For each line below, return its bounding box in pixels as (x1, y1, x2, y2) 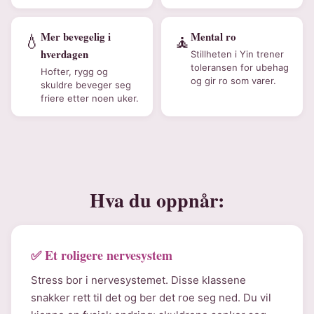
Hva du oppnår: (90, 186, 224, 214)
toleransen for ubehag (191, 62, 289, 73)
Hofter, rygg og (41, 66, 108, 77)
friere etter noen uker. (41, 93, 139, 104)
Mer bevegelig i (41, 29, 111, 44)
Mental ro (191, 29, 236, 44)
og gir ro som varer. (191, 75, 276, 86)
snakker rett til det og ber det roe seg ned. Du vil (31, 291, 271, 304)
